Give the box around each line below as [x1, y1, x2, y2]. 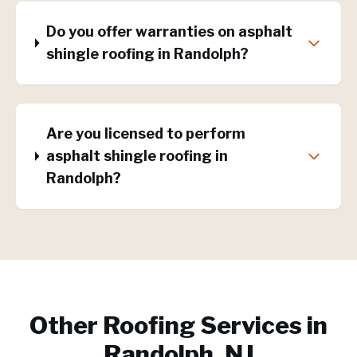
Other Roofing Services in [29, 311, 328, 339]
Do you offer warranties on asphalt [45, 23, 292, 40]
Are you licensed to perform [45, 125, 245, 142]
